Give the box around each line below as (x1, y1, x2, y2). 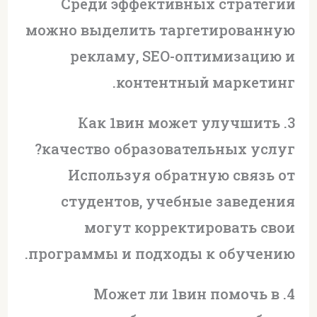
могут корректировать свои (84, 217, 296, 236)
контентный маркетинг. (116, 72, 296, 91)
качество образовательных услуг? (42, 139, 296, 158)
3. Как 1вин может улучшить (78, 113, 281, 132)
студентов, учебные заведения (61, 191, 296, 210)
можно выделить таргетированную (25, 20, 296, 39)
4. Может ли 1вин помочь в (93, 284, 280, 303)
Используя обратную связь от (68, 165, 296, 184)
